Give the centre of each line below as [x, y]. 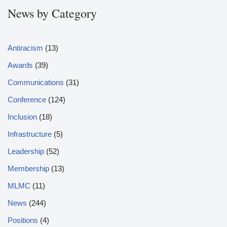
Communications [36, 83]
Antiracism [25, 48]
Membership [28, 169]
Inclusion [22, 117]
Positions [23, 220]
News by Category [52, 13]
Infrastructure [30, 134]
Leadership [26, 152]
